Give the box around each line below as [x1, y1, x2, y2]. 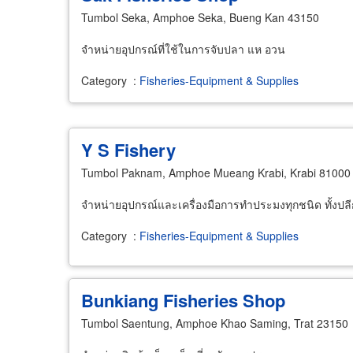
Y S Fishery [81, 136, 176, 162]
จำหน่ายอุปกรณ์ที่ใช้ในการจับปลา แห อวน [81, 40, 285, 57]
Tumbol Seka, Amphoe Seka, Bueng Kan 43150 [81, 9, 319, 25]
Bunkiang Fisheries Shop [81, 287, 285, 313]
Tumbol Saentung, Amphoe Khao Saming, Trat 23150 [81, 314, 348, 331]
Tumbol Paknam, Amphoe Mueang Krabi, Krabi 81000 [81, 164, 351, 180]
